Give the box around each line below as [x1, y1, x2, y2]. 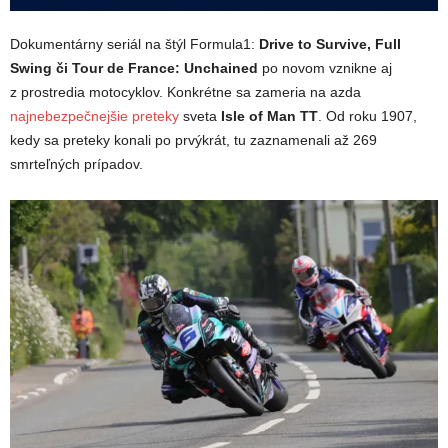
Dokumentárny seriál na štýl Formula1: [10, 35, 259, 52]
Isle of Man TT [221, 107, 318, 124]
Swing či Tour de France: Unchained [10, 59, 258, 76]
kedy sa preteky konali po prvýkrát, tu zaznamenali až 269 [10, 131, 377, 148]
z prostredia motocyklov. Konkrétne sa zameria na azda [10, 83, 361, 100]
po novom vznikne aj [258, 59, 392, 76]
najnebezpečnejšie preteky [10, 107, 179, 124]
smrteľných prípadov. [10, 155, 143, 172]
